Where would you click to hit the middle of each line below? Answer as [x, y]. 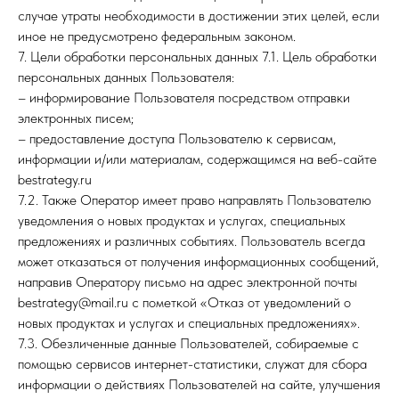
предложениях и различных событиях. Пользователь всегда [191, 241]
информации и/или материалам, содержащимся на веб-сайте [197, 159]
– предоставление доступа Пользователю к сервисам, [177, 138]
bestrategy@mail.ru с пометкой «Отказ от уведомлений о [184, 302]
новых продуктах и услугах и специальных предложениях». [189, 323]
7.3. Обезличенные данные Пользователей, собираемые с [188, 343]
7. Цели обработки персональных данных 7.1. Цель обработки [197, 57]
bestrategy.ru [55, 179]
